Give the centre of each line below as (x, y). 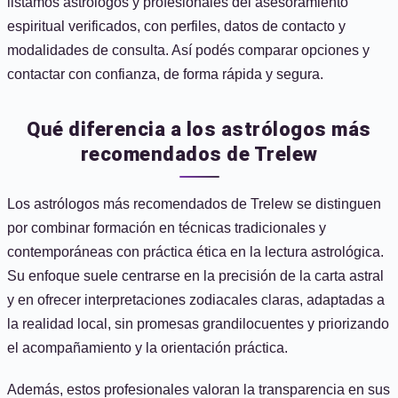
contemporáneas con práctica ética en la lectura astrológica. (195, 252)
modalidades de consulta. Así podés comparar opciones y (188, 50)
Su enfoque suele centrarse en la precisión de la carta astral (195, 276)
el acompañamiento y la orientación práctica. (147, 348)
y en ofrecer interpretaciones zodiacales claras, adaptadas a (196, 300)
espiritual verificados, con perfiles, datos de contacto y (176, 26)
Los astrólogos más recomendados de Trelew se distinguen (194, 204)
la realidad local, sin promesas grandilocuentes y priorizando (198, 324)
